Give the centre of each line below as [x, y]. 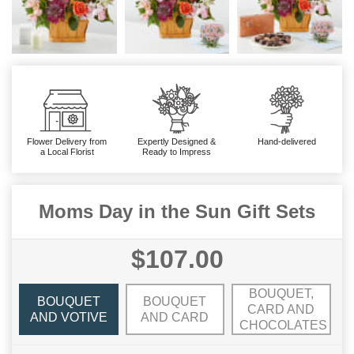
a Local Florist [67, 152]
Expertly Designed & [177, 142]
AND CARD [175, 317]
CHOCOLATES [284, 325]
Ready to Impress [177, 152]
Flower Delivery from [67, 142]
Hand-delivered [287, 142]
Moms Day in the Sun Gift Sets [177, 212]
